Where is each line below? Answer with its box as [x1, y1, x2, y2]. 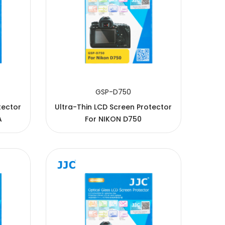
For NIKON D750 [85, 114, 142, 124]
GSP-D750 [95, 86, 132, 97]
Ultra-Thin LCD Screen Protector [55, 101, 172, 112]
